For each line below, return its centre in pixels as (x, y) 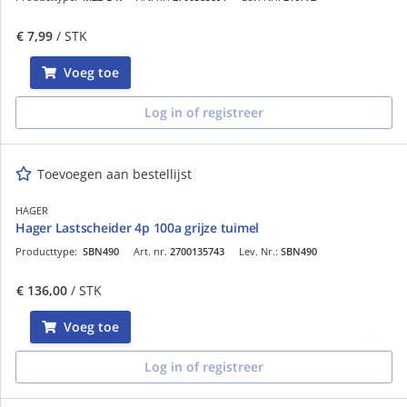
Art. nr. (152, 251)
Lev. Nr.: (260, 251)
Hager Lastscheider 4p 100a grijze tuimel (137, 227)
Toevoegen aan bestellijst (114, 174)
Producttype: (49, 251)
